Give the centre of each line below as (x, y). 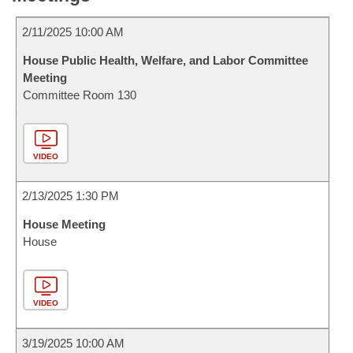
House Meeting (64, 224)
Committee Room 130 (80, 95)
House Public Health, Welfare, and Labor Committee (165, 60)
